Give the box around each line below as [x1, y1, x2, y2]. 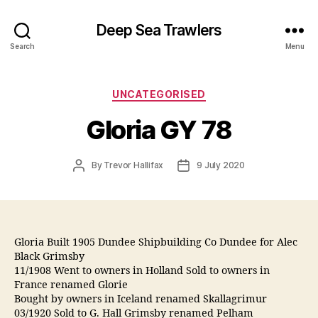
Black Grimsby [14, 250, 84, 263]
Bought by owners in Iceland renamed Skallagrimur [14, 292, 270, 306]
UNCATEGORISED [112, 88, 206, 100]
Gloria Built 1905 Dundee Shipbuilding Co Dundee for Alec [14, 236, 297, 249]
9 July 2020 [197, 159, 246, 170]
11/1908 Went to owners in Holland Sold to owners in [14, 264, 270, 278]
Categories [158, 84, 221, 99]
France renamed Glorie [14, 278, 131, 292]
